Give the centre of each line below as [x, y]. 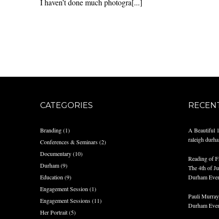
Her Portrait [54, 212]
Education [52, 177]
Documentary [56, 153]
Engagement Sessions [66, 200]
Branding [51, 130]
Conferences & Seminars [69, 142]
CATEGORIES [67, 105]
